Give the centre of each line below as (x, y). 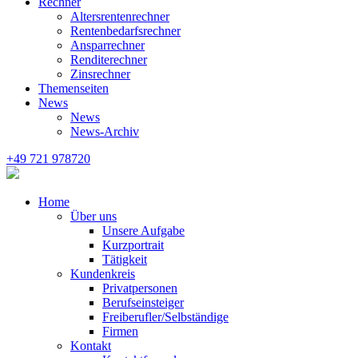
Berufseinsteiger (143, 302)
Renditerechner (109, 60)
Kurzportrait (133, 245)
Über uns (93, 216)
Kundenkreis (103, 274)
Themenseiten (74, 88)
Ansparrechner (107, 45)
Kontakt (91, 346)
